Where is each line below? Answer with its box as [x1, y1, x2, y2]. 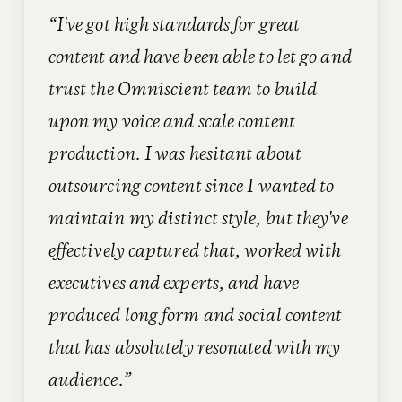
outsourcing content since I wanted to [48, 175, 335, 200]
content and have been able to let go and [48, 46, 352, 71]
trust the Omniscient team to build [48, 78, 318, 103]
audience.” [48, 369, 131, 394]
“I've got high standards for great [48, 13, 301, 39]
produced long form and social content [48, 304, 343, 329]
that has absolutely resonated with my [48, 336, 341, 362]
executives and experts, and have [48, 272, 299, 297]
